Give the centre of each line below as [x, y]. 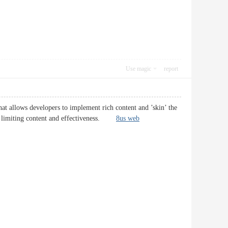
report [171, 69]
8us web [128, 118]
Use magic [138, 69]
